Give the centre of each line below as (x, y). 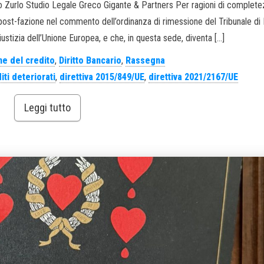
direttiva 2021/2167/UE (193, 77)
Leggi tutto (47, 108)
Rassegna (146, 61)
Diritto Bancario (90, 61)
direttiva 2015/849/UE (102, 77)
